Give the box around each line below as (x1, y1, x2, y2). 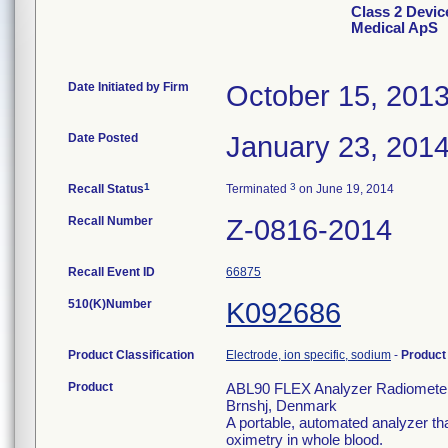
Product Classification (68, 348, 194, 362)
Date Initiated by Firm (68, 80, 189, 94)
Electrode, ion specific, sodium (226, 348, 391, 362)
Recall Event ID (68, 265, 155, 279)
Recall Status (68, 182, 144, 196)
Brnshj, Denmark (226, 397, 337, 414)
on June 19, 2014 (296, 182, 394, 196)
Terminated (226, 182, 290, 196)
